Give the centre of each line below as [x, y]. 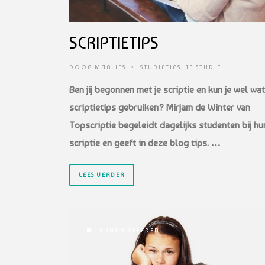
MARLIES [110, 67]
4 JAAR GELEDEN [128, 230]
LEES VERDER [102, 174]
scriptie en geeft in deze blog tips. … [145, 143]
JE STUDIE [203, 67]
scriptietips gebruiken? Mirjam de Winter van [160, 107]
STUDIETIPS [161, 67]
